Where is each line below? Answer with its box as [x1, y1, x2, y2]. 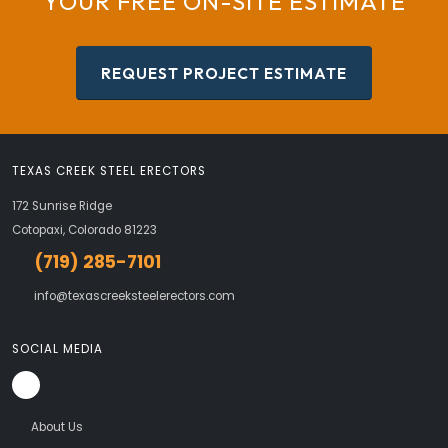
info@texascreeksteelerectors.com [33, 288, 235, 305]
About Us [30, 419, 83, 436]
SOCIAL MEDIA [12, 341, 103, 358]
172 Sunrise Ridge [12, 198, 112, 215]
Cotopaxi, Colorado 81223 [12, 222, 157, 239]
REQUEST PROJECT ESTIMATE [101, 63, 347, 84]
